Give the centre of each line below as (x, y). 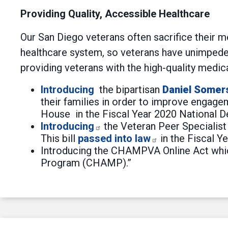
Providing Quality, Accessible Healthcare (115, 14)
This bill (59, 138)
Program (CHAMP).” (86, 163)
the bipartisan (128, 90)
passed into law (114, 138)
